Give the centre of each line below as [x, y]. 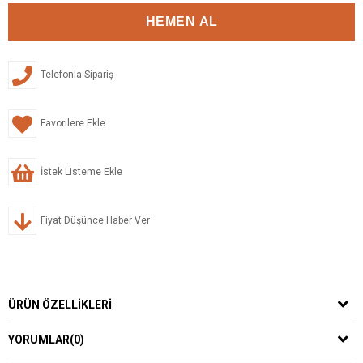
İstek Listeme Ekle [81, 171]
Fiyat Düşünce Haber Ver [95, 220]
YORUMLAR [39, 339]
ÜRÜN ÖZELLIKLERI [60, 304]
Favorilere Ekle [73, 123]
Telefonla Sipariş [77, 74]
